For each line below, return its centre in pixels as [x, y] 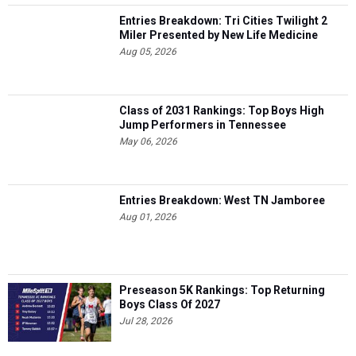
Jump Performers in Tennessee [203, 125]
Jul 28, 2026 [146, 321]
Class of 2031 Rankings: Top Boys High [222, 111]
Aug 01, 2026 [148, 217]
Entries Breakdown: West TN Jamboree [222, 201]
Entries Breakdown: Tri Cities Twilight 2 [223, 21]
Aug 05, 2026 [148, 52]
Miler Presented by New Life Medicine [219, 35]
